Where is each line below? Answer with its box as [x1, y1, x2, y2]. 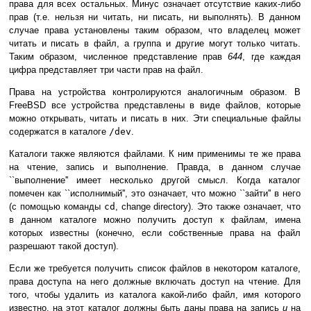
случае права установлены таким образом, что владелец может [9, 25, 301, 36]
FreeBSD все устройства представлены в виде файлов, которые [9, 100, 301, 111]
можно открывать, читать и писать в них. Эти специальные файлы [9, 113, 301, 124]
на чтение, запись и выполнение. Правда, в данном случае [9, 162, 301, 173]
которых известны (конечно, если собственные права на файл [9, 228, 301, 239]
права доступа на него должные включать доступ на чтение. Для [9, 276, 301, 287]
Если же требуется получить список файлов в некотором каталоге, [9, 263, 301, 274]
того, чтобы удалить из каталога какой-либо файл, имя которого [9, 289, 301, 301]
